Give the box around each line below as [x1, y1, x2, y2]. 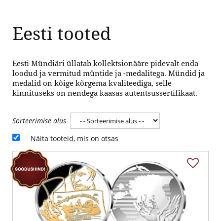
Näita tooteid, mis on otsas [31, 134, 118, 144]
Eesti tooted [12, 21, 111, 46]
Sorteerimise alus [12, 116, 66, 126]
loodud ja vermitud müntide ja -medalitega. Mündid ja [12, 68, 205, 78]
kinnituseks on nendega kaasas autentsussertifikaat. [12, 88, 197, 98]
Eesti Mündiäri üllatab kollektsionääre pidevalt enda [12, 58, 198, 69]
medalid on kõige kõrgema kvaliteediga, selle [12, 78, 172, 88]
